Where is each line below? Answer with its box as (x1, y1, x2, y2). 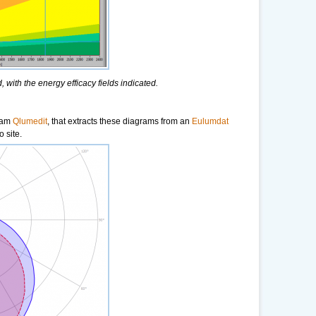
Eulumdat (192, 116, 229, 126)
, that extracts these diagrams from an (47, 116, 192, 126)
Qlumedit (13, 116, 47, 126)
